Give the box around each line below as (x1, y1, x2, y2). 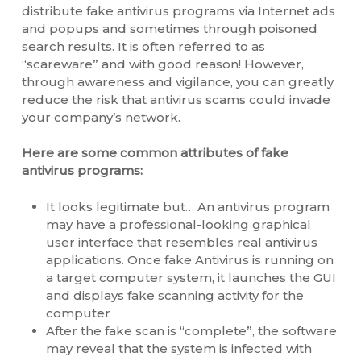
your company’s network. (21, 109, 180, 125)
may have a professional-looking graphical (45, 216, 311, 232)
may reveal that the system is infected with (45, 340, 312, 356)
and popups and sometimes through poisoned (21, 20, 317, 36)
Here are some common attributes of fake (21, 145, 288, 161)
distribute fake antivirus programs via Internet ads (21, 2, 335, 19)
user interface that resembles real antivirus (45, 234, 317, 250)
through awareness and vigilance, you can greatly (21, 73, 334, 89)
